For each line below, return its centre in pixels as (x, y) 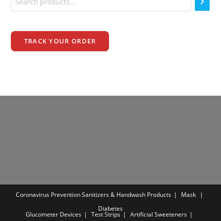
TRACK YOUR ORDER (60, 41)
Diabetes (110, 209)
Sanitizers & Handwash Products (126, 195)
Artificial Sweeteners (159, 215)
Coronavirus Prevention (48, 195)
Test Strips (106, 215)
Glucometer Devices (54, 215)
